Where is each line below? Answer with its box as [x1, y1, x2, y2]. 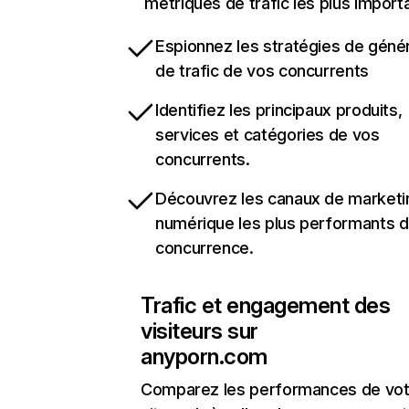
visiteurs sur [141, 318, 258, 344]
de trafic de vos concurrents [155, 61, 369, 80]
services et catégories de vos [155, 125, 380, 144]
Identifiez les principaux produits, [155, 100, 403, 120]
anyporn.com [141, 343, 267, 370]
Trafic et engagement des [141, 292, 391, 319]
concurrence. [155, 238, 254, 257]
